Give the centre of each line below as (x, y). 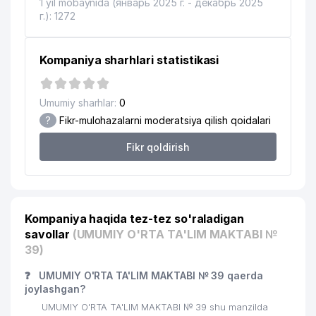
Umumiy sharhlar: (78, 103)
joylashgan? (55, 289)
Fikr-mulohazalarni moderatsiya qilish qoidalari (163, 120)
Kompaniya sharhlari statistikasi (129, 60)
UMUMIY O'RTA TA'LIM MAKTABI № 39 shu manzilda (155, 307)
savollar (49, 234)
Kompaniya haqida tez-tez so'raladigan (135, 219)
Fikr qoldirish (158, 147)
